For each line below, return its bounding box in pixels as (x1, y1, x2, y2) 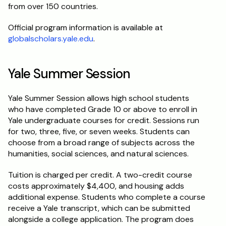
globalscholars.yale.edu (8, 33, 93, 44)
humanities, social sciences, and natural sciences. (8, 148, 189, 159)
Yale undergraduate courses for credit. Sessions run (8, 115, 199, 126)
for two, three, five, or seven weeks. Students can (8, 126, 190, 137)
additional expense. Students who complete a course (8, 192, 205, 202)
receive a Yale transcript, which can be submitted (8, 203, 190, 213)
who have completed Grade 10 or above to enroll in (8, 104, 197, 115)
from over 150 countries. (8, 1, 98, 12)
